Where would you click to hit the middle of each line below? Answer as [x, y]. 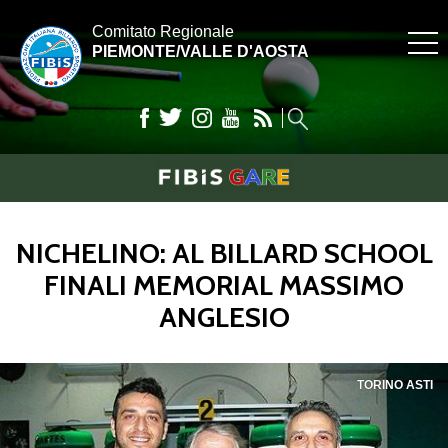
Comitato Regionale [163, 31]
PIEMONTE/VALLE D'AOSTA [200, 51]
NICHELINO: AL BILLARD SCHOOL [224, 253]
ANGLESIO [224, 317]
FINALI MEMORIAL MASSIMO [224, 285]
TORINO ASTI [395, 385]
